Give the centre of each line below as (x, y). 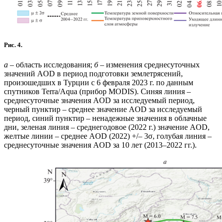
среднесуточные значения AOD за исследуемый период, (99, 100)
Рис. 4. (13, 45)
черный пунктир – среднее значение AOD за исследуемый (103, 109)
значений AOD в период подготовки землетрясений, (93, 73)
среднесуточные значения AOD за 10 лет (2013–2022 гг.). (100, 145)
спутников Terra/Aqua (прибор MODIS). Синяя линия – (97, 91)
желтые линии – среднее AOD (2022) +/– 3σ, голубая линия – (108, 136)
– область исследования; (51, 64)
